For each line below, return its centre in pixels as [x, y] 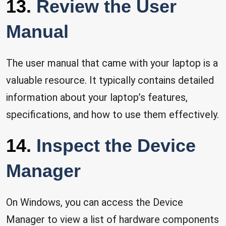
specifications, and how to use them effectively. [112, 115]
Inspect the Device [116, 146]
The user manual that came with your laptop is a [112, 63]
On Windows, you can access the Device [95, 202]
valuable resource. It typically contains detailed [110, 80]
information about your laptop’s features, [97, 97]
